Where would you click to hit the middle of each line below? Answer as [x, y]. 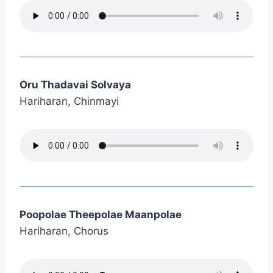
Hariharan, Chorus [64, 231]
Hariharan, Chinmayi [69, 101]
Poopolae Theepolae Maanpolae [101, 215]
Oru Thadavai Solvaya [75, 85]
